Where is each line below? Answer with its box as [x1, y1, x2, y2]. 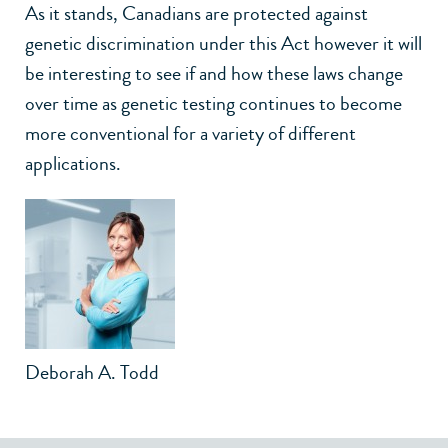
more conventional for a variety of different [25, 118, 356, 148]
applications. [25, 148, 121, 178]
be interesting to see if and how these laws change [25, 58, 403, 88]
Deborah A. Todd [25, 357, 159, 387]
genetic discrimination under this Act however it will [25, 28, 422, 58]
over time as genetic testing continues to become [25, 88, 402, 118]
